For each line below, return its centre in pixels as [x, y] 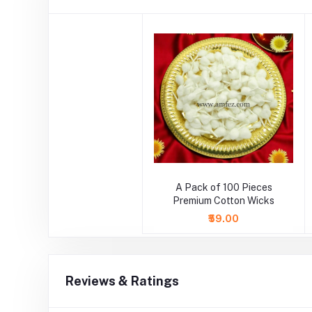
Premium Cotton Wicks [224, 200]
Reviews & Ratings [122, 281]
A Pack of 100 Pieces [224, 187]
